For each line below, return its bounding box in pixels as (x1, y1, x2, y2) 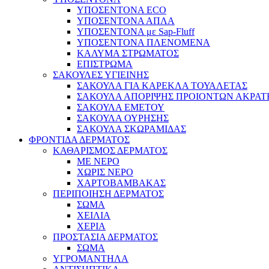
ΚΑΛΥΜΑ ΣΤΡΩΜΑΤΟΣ (77, 48, 179, 58)
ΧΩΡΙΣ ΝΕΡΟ (77, 167, 133, 177)
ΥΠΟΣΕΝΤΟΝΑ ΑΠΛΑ (77, 16, 175, 26)
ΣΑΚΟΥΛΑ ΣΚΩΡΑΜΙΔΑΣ (77, 124, 186, 134)
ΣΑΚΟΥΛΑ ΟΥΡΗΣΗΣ (77, 113, 169, 123)
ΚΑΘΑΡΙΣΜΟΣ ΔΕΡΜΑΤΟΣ (53, 145, 168, 156)
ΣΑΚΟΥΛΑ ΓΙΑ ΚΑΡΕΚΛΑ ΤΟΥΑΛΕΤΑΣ (77, 80, 247, 91)
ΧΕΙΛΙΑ (77, 210, 110, 220)
